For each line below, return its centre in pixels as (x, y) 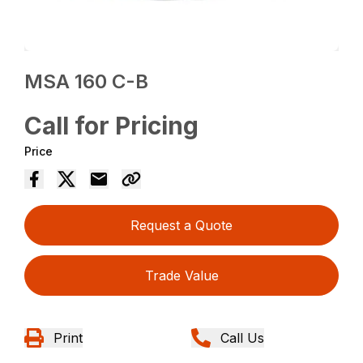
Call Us (242, 338)
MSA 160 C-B (87, 82)
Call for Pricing (112, 126)
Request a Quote (181, 226)
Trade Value (181, 276)
